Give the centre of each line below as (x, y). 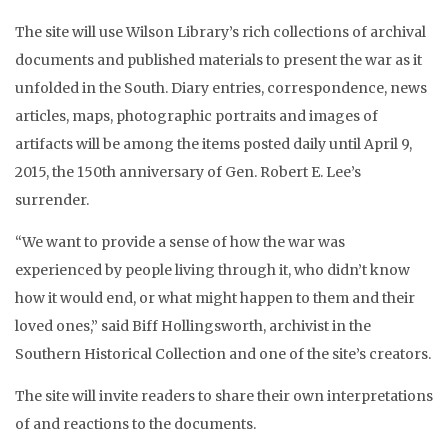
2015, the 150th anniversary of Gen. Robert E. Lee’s (188, 172)
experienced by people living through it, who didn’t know (212, 270)
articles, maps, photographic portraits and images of (196, 116)
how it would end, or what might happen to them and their (215, 298)
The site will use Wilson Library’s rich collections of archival (220, 32)
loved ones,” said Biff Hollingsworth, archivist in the (193, 326)
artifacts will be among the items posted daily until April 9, (213, 144)
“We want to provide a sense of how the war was (180, 242)
